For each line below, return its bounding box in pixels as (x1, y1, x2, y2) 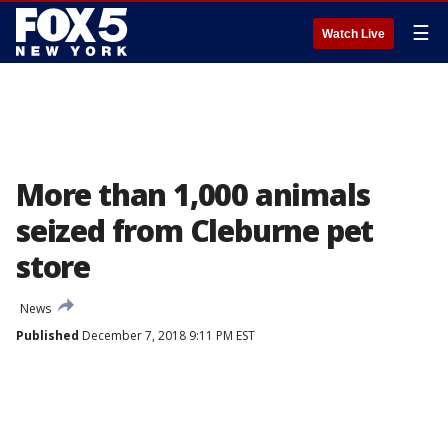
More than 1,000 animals (16, 174, 370, 215)
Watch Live (322, 27, 385, 41)
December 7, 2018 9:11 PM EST (79, 327, 255, 344)
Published (16, 327, 79, 344)
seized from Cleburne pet (16, 210, 374, 251)
